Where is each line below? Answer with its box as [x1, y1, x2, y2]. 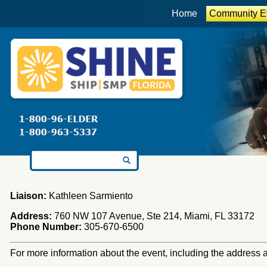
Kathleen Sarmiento [46, 191, 133, 201]
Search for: [26, 148, 72, 159]
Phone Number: [10, 222, 82, 232]
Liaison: [10, 191, 46, 201]
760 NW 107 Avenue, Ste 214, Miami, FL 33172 [52, 211, 254, 221]
